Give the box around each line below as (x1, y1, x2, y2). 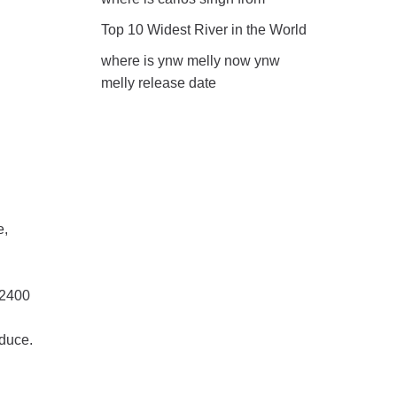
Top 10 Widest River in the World (100, 21, 307, 37)
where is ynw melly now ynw (100, 52, 280, 68)
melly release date (100, 74, 216, 90)
